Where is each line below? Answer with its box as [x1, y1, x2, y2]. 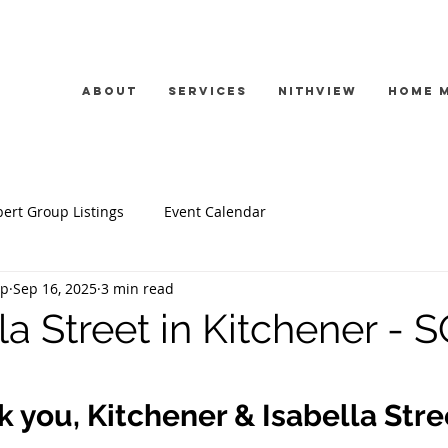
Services [168, 84, 247, 98]
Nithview [278, 84, 357, 98]
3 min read [101, 278, 174, 298]
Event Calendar [164, 201, 266, 221]
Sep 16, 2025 [13, 278, 97, 298]
